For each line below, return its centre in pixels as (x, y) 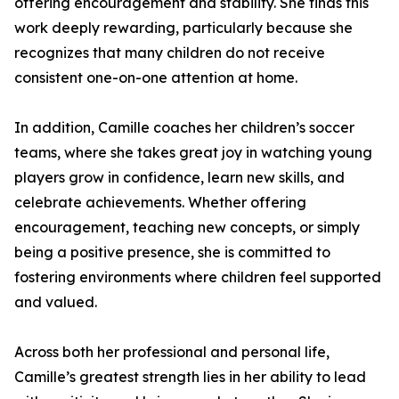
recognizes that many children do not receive (170, 53)
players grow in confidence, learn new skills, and (179, 177)
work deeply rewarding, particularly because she (183, 28)
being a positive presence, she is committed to (172, 252)
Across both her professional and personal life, (172, 352)
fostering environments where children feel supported (198, 277)
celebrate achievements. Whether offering (160, 202)
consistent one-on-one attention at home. (156, 77)
